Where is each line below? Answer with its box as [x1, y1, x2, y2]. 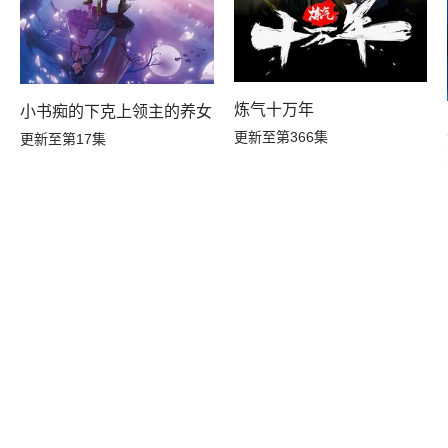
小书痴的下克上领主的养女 [20, 102, 213, 120]
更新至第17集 [20, 130, 107, 147]
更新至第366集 [233, 128, 328, 145]
